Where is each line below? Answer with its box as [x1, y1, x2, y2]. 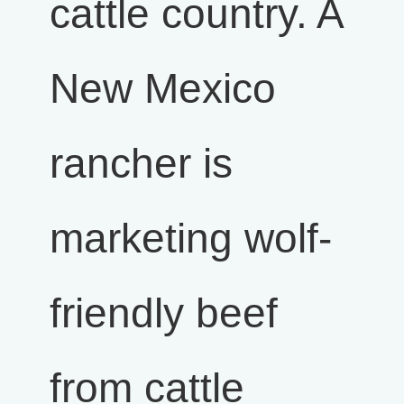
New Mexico [50, 65, 276, 112]
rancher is [50, 140, 233, 187]
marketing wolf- [50, 215, 332, 262]
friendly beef [50, 289, 278, 336]
